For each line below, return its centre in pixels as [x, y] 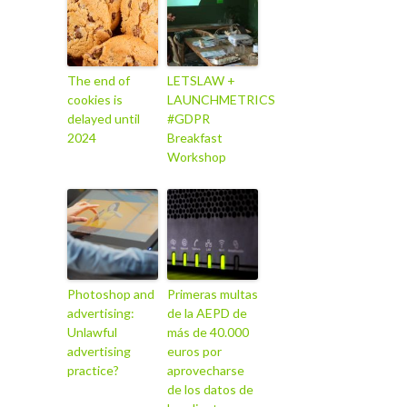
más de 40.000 [208, 332]
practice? [93, 370]
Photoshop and [111, 293]
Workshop [197, 156]
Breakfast [195, 137]
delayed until [104, 118]
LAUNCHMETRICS [221, 99]
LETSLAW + [201, 80]
